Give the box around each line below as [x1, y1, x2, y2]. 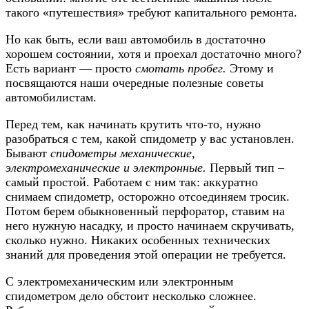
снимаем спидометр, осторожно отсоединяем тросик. [6, 189, 290, 203]
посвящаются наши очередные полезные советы [6, 75, 263, 90]
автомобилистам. [6, 90, 97, 104]
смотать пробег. [135, 61, 226, 75]
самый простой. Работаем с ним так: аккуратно [6, 175, 258, 189]
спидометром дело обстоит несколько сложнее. [6, 288, 257, 303]
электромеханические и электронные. [6, 160, 206, 175]
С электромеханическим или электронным [6, 274, 233, 288]
